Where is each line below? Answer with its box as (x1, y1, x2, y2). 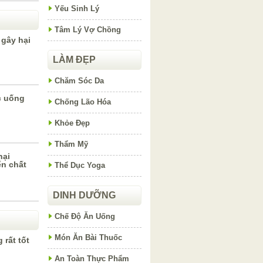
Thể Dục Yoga (55, 161, 105, 170)
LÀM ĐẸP (53, 55, 96, 65)
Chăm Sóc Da (55, 76, 104, 85)
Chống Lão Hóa (55, 97, 111, 106)
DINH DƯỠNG (53, 190, 116, 200)
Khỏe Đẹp (55, 119, 90, 127)
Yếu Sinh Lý (55, 4, 99, 13)
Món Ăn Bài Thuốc (55, 233, 122, 242)
